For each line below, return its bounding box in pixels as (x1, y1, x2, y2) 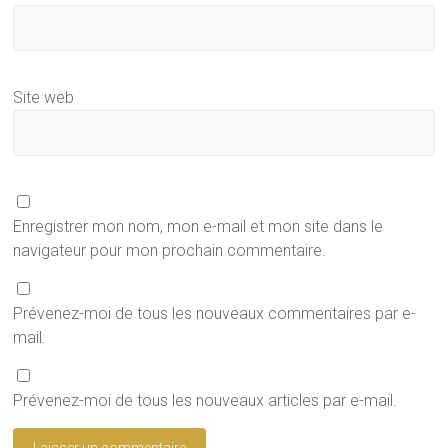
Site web (13, 87, 75, 107)
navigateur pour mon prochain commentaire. (13, 240, 327, 260)
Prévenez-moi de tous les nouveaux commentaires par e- (13, 303, 417, 323)
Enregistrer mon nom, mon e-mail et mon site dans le (13, 216, 384, 236)
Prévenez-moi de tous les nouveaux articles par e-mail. (13, 390, 398, 410)
